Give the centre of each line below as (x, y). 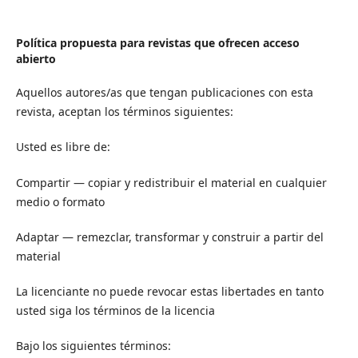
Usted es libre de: (63, 147)
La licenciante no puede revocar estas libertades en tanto (169, 291)
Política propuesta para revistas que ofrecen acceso (157, 43)
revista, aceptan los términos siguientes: (124, 112)
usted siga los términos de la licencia (115, 310)
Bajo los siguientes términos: (93, 345)
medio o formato (60, 201)
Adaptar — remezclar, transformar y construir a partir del (169, 237)
